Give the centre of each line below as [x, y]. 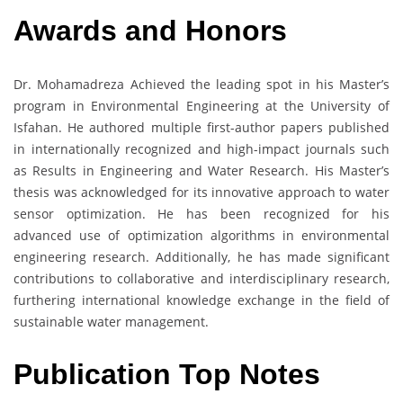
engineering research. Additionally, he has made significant [201, 256]
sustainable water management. [111, 321]
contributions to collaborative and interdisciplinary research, [201, 278]
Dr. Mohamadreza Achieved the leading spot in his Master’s [201, 84]
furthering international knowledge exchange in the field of [201, 300]
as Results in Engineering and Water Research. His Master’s [201, 170]
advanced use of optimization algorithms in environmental [201, 235]
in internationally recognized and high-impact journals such [201, 148]
